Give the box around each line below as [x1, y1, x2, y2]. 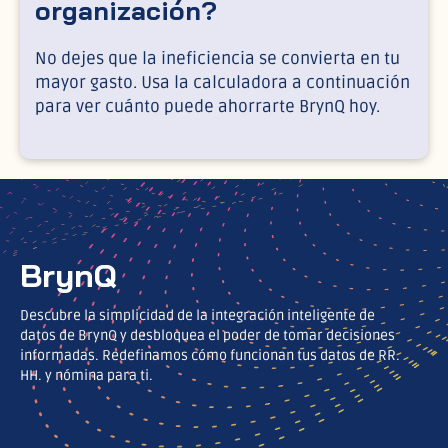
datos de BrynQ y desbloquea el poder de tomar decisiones [20, 326, 395, 344]
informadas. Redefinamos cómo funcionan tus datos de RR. [20, 346, 400, 364]
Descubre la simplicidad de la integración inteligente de [20, 306, 375, 324]
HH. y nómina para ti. [20, 366, 153, 384]
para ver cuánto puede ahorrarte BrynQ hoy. [35, 96, 380, 118]
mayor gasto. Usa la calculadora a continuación [35, 72, 410, 94]
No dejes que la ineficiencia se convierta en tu [35, 48, 400, 70]
